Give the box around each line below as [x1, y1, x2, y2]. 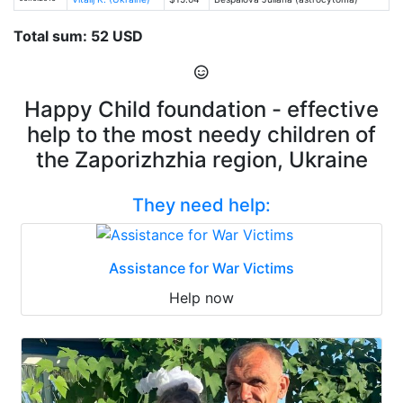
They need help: [132, 193, 271, 216]
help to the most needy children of [27, 121, 376, 148]
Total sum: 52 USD [13, 26, 143, 45]
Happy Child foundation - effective [24, 95, 379, 122]
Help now [169, 288, 234, 307]
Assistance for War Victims [109, 258, 294, 277]
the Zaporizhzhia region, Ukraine [35, 146, 368, 173]
